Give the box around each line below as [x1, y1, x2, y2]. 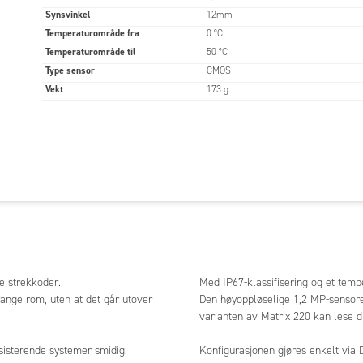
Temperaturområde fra [45, 26, 139, 40]
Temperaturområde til [45, 45, 135, 58]
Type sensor [45, 63, 95, 77]
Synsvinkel [45, 7, 90, 21]
